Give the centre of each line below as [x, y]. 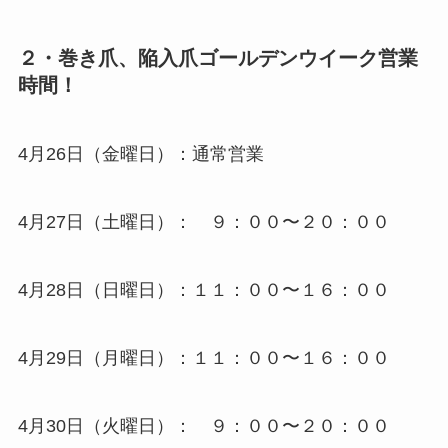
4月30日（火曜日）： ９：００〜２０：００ [203, 425]
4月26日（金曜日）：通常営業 [140, 154]
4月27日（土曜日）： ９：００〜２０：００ [203, 222]
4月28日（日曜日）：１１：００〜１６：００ [203, 289]
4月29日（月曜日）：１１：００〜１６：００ [203, 357]
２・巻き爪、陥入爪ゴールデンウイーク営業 [217, 57]
